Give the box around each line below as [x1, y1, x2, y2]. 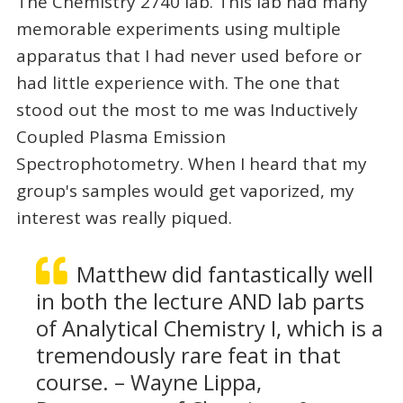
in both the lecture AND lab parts [35, 286, 364, 316]
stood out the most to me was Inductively [15, 98, 358, 122]
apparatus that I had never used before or [15, 44, 362, 68]
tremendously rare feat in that [35, 340, 341, 370]
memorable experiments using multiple [15, 17, 341, 41]
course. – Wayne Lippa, [35, 367, 262, 397]
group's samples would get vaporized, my [15, 179, 354, 203]
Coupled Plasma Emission [15, 125, 226, 149]
